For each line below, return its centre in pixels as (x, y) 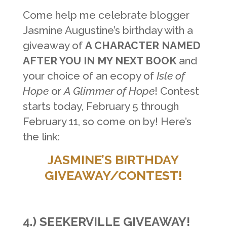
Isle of (171, 76)
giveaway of (54, 46)
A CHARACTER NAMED (143, 46)
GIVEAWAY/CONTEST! (113, 176)
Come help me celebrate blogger (106, 15)
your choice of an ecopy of (89, 76)
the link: (41, 137)
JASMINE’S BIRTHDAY (113, 160)
